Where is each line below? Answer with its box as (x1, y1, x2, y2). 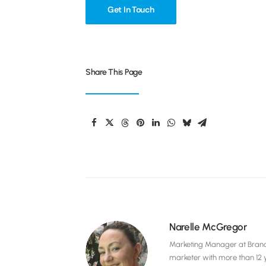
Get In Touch (107, 4, 154, 15)
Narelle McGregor (169, 221, 247, 233)
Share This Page (85, 67, 142, 77)
